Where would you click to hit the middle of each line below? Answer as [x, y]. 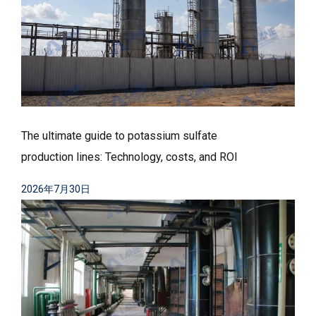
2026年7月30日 [56, 189]
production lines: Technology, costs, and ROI [129, 157]
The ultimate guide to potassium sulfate [119, 135]
